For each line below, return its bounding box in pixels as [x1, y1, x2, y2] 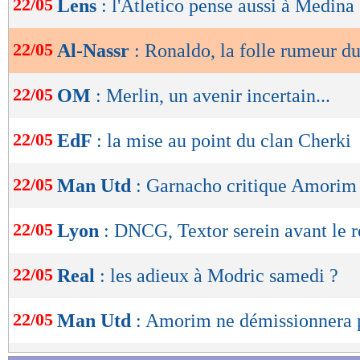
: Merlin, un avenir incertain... [96, 85, 330, 107]
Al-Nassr [57, 40, 134, 62]
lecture [26, 25, 87, 47]
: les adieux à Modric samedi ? [100, 265, 338, 287]
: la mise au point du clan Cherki [96, 130, 351, 152]
